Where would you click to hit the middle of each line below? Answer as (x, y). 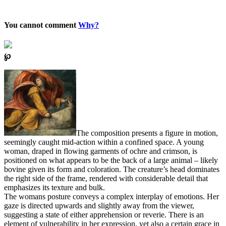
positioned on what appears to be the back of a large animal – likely (111, 160)
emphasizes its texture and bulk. (54, 188)
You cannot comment (41, 25)
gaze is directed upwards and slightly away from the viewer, (99, 206)
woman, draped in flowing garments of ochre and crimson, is (101, 151)
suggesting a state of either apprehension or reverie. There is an (104, 215)
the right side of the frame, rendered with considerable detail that (106, 179)
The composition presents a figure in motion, (147, 133)
